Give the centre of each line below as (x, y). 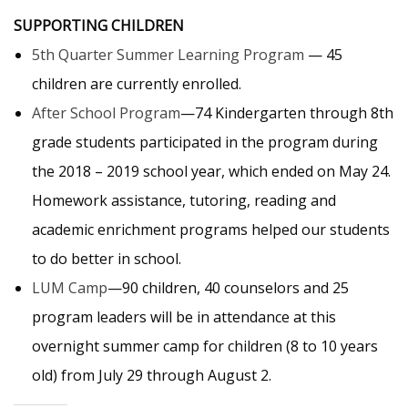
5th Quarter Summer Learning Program (168, 55)
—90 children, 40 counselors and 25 (228, 288)
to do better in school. (107, 259)
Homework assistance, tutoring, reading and (184, 200)
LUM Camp (70, 288)
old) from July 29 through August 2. (152, 375)
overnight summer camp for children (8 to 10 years (205, 346)
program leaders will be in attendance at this (184, 317)
